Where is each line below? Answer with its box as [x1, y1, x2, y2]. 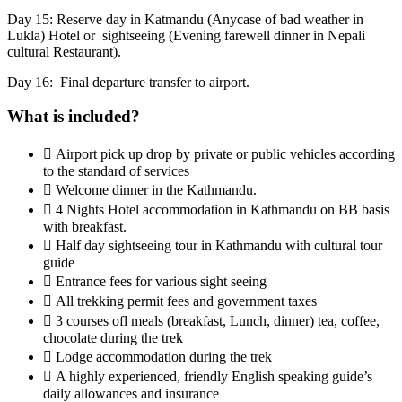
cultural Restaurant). [7, 43, 121, 59]
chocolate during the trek [43, 330, 183, 346]
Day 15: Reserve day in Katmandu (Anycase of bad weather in [7, 11, 363, 27]
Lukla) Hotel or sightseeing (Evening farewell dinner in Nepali [7, 27, 365, 43]
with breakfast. [43, 219, 127, 235]
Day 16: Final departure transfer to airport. [7, 74, 249, 90]
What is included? [7, 107, 140, 127]
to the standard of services [43, 163, 189, 179]
